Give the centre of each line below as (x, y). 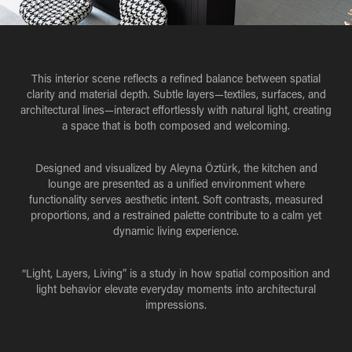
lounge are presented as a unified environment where (176, 184)
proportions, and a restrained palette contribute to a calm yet (176, 215)
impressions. (176, 305)
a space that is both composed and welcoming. (176, 126)
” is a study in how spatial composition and (226, 273)
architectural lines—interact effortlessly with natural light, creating (176, 110)
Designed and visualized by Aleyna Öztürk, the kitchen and (176, 168)
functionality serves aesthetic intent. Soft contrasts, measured (176, 200)
